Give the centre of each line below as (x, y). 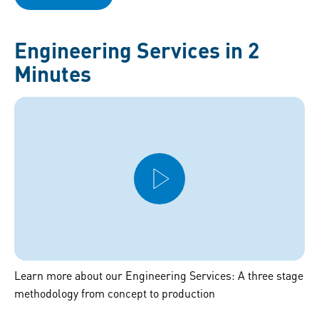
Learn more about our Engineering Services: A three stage (159, 275)
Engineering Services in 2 (137, 50)
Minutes (53, 74)
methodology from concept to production (115, 293)
